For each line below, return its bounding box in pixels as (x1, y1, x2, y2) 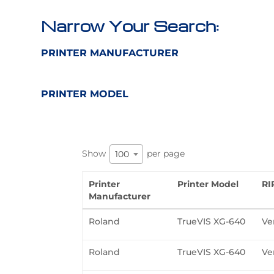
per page (144, 147, 185, 159)
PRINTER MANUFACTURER (41, 47, 179, 59)
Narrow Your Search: (41, 16, 220, 35)
